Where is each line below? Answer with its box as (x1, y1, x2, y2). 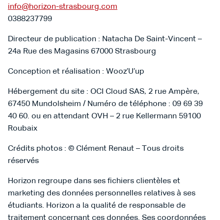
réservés (8, 157, 39, 165)
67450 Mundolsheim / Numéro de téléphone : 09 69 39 (8, 100, 203, 108)
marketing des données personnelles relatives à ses (8, 190, 195, 197)
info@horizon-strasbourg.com (8, 3, 117, 11)
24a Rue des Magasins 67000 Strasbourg (8, 48, 156, 55)
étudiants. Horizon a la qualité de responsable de (8, 202, 186, 210)
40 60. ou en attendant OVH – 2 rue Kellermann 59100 (8, 112, 201, 120)
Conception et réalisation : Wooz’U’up (8, 68, 144, 76)
